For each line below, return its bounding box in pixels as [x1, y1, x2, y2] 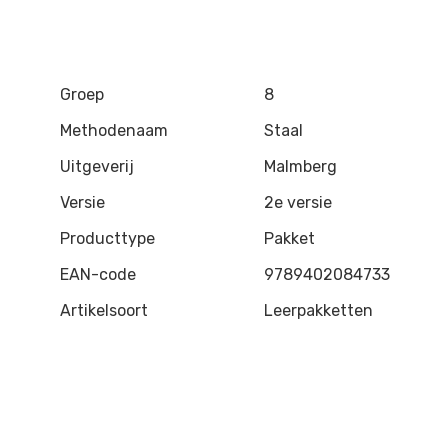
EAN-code [60, 265, 136, 284]
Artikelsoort [60, 301, 148, 320]
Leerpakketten [264, 301, 373, 320]
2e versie [264, 193, 332, 212]
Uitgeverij [60, 157, 134, 176]
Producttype [60, 229, 155, 248]
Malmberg [264, 157, 337, 176]
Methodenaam [60, 121, 168, 140]
